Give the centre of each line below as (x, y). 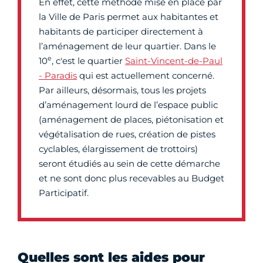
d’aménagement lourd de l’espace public (128, 105)
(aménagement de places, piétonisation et (131, 119)
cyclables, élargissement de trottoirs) (118, 149)
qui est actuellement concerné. (146, 75)
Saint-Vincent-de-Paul (174, 61)
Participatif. (64, 193)
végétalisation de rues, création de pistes (127, 134)
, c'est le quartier (88, 61)
